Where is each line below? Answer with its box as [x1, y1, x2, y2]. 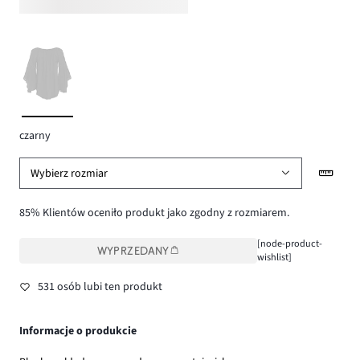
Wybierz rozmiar [31, 165, 108, 182]
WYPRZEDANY [96, 244, 170, 258]
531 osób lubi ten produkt [37, 278, 162, 295]
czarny [19, 127, 51, 144]
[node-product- [256, 236, 322, 252]
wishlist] [256, 250, 292, 265]
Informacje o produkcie [19, 322, 137, 339]
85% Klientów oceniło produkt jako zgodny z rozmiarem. [19, 205, 289, 222]
